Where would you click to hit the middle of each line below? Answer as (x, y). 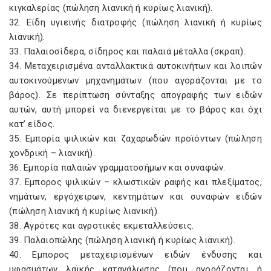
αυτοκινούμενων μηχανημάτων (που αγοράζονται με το (135, 80)
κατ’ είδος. (32, 124)
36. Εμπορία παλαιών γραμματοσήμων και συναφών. (117, 168)
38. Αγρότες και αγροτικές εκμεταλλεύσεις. (102, 226)
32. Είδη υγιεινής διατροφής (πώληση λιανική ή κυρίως (135, 22)
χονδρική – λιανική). (52, 153)
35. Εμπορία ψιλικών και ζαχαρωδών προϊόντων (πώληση (135, 139)
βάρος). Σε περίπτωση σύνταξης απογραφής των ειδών (135, 95)
